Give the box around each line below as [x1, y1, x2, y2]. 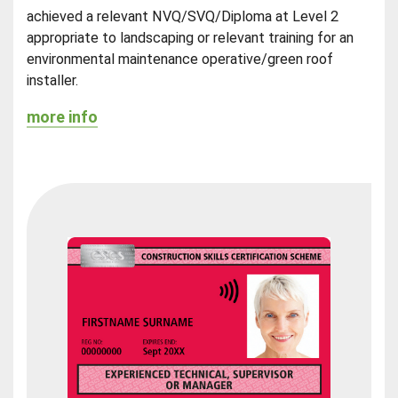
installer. [27, 72, 79, 90]
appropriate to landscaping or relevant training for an [27, 29, 354, 47]
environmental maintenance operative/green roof [27, 51, 334, 68]
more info [27, 107, 99, 127]
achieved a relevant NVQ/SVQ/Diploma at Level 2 [27, 8, 339, 26]
